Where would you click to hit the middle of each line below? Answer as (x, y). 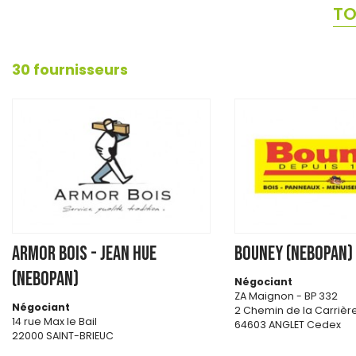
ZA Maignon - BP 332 (286, 296)
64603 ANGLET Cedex (288, 324)
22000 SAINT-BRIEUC (63, 335)
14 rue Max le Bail (54, 321)
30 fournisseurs (70, 70)
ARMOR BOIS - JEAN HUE (84, 253)
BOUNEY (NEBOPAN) (294, 253)
